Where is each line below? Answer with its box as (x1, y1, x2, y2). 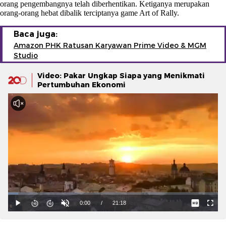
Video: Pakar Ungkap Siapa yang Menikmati (37, 71, 205, 80)
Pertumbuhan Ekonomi (37, 80, 126, 89)
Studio (14, 50, 38, 60)
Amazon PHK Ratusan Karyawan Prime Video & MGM (14, 40, 206, 50)
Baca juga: (14, 29, 58, 39)
